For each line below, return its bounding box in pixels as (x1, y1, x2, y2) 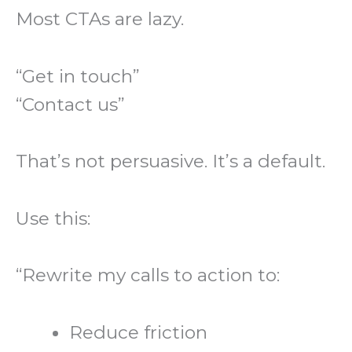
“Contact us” (16, 93, 125, 115)
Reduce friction (69, 321, 208, 343)
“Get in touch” (16, 64, 140, 87)
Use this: (16, 207, 90, 229)
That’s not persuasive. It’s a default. (16, 150, 325, 173)
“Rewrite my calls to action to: (16, 264, 280, 287)
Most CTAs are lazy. (16, 8, 184, 31)
